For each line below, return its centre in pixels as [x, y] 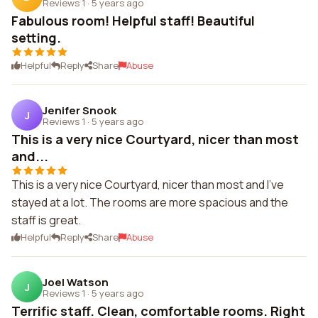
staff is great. [46, 220]
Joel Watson [76, 282]
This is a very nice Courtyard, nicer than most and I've [148, 185]
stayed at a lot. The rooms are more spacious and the [150, 202]
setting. [36, 38]
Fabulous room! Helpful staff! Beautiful [133, 21]
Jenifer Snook [79, 110]
